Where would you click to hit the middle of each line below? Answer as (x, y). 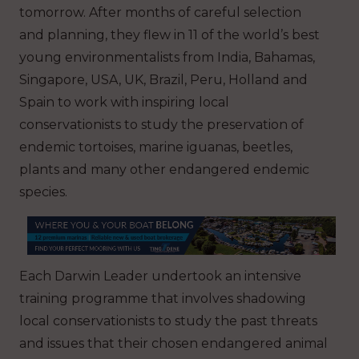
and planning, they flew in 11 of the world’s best (169, 35)
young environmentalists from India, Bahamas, (167, 58)
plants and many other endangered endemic (164, 170)
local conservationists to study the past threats (168, 321)
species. (43, 192)
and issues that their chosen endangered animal (173, 343)
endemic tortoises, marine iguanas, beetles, (156, 147)
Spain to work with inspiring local (124, 103)
